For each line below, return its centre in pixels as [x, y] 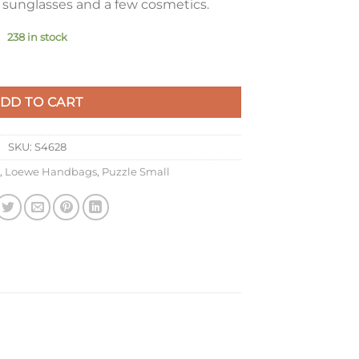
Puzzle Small [135, 171]
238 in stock [37, 37]
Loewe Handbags [50, 171]
